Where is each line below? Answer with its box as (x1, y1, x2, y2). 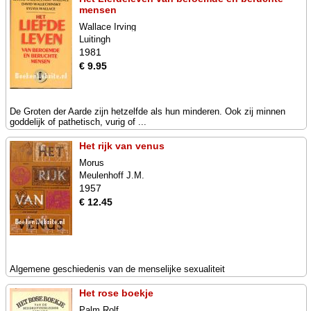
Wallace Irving (79, 22, 136, 32)
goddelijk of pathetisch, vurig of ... (10, 117, 146, 127)
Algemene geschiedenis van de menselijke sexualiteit (10, 264, 225, 274)
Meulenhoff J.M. (79, 170, 144, 180)
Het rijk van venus (79, 140, 165, 151)
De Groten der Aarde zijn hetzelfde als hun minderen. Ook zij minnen (10, 106, 285, 117)
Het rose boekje (79, 287, 153, 299)
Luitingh (79, 34, 110, 44)
